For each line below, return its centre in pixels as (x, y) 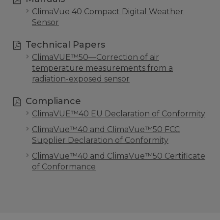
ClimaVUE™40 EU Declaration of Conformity (119, 114)
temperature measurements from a (102, 68)
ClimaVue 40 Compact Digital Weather (108, 12)
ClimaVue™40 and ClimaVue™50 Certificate (119, 156)
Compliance (52, 101)
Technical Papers (64, 45)
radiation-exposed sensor (81, 79)
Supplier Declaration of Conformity (100, 140)
